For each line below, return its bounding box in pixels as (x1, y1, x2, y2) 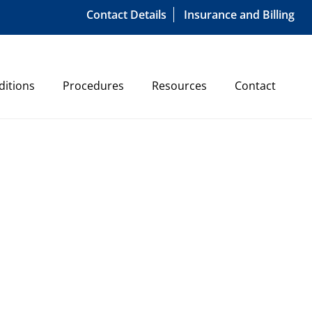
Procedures (63, 78, 124, 93)
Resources (152, 78, 207, 93)
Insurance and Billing (184, 7, 295, 22)
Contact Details (86, 7, 166, 22)
